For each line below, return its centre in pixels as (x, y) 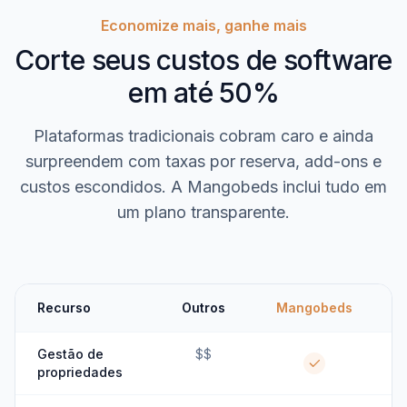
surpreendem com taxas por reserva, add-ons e (203, 161)
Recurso (64, 308)
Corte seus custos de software (203, 60)
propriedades (80, 372)
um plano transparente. (203, 212)
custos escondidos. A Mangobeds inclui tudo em (203, 187)
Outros (203, 308)
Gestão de (70, 354)
